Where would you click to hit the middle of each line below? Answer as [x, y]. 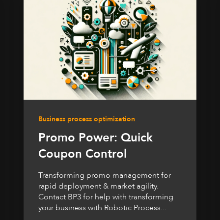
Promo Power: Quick [96, 138]
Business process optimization [87, 119]
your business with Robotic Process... [102, 208]
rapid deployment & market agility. [98, 186]
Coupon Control [82, 154]
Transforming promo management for [105, 176]
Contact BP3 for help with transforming [106, 197]
